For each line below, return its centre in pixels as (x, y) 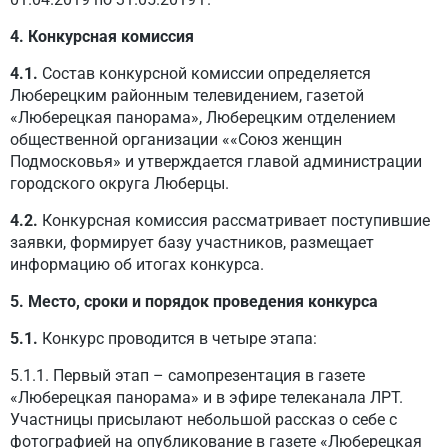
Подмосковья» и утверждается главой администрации (216, 161)
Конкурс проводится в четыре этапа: (179, 338)
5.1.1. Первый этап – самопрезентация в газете (187, 375)
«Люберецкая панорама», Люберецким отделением (203, 117)
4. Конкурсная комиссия (102, 36)
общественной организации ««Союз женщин (176, 139)
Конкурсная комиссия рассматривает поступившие (236, 220)
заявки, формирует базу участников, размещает (192, 242)
